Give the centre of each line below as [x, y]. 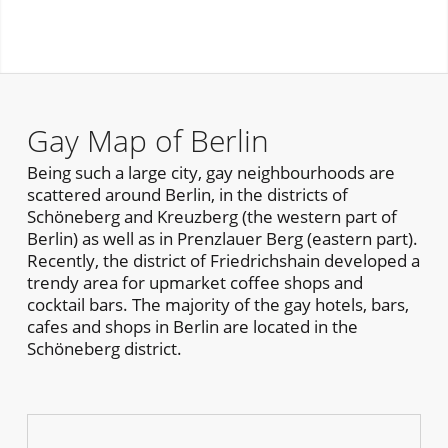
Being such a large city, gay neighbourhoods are [210, 172]
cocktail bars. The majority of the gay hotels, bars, [217, 304]
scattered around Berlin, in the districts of [187, 194]
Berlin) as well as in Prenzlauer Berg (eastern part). [222, 238]
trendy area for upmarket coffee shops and [194, 282]
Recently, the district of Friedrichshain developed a [223, 260]
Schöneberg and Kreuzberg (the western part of [211, 216]
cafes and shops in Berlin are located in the [192, 326]
